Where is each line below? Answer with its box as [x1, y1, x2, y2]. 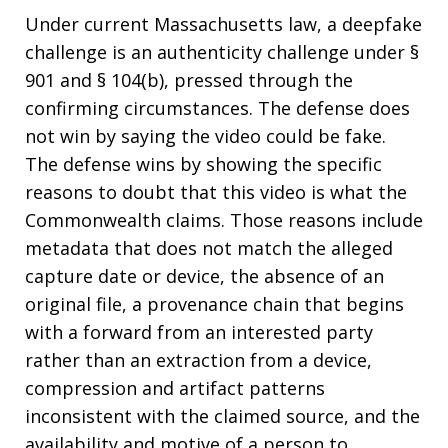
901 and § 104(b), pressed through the [25, 68, 353, 92]
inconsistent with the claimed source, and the [25, 404, 420, 428]
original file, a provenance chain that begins [25, 292, 404, 316]
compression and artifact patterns [25, 376, 325, 400]
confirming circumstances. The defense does [25, 96, 410, 120]
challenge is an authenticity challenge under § [25, 40, 419, 64]
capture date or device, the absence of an [25, 264, 384, 288]
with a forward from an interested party [25, 320, 373, 344]
